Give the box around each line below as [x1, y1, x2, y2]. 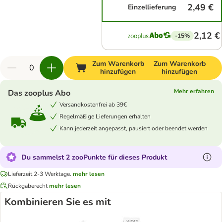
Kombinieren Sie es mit [4, 195, 111, 209]
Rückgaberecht [8, 181, 48, 190]
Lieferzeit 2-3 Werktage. [8, 169, 71, 178]
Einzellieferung [128, 2, 176, 12]
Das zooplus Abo [8, 88, 70, 99]
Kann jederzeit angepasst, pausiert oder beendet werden [59, 124, 208, 132]
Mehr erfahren [174, 87, 214, 95]
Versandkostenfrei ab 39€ [59, 100, 127, 109]
